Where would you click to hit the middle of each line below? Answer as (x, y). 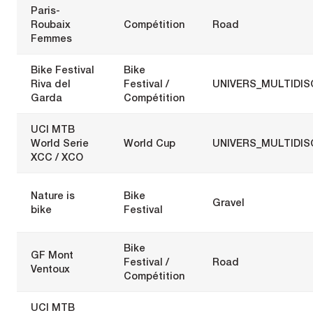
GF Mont (52, 254)
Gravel (228, 202)
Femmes (51, 38)
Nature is (53, 195)
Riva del (51, 83)
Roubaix (51, 24)
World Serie (60, 143)
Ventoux (50, 268)
